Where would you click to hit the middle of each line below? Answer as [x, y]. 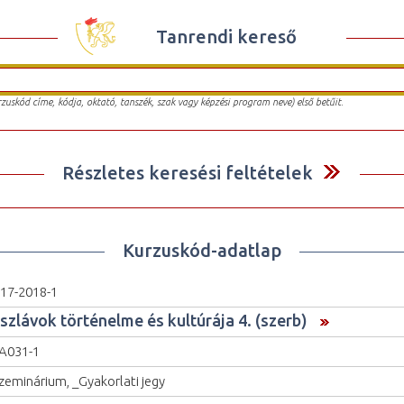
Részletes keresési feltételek [188, 172]
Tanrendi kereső [226, 36]
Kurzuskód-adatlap [202, 250]
